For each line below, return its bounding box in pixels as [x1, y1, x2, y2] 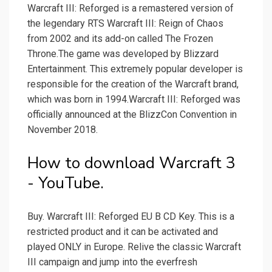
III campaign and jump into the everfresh [27, 256, 197, 268]
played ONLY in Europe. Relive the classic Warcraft [27, 241, 241, 253]
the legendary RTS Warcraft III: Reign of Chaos [27, 18, 223, 30]
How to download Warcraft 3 [27, 152, 236, 174]
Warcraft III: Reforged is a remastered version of [27, 2, 234, 15]
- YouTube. [27, 172, 104, 194]
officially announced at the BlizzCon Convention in [27, 109, 237, 121]
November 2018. [27, 124, 98, 136]
